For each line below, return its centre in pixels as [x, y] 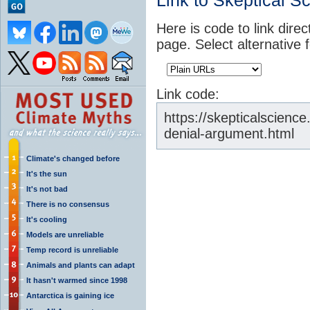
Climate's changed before [73, 158]
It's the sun [47, 173]
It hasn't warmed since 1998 [77, 280]
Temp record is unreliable [72, 249]
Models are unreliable [65, 234]
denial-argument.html [229, 133]
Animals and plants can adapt [81, 265]
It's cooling [47, 219]
